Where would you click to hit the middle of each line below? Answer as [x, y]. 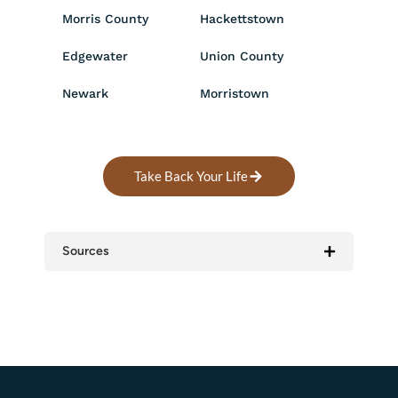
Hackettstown [242, 18]
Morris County [105, 18]
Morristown [235, 93]
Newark [85, 93]
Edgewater [95, 56]
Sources [86, 251]
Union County [242, 56]
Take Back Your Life [191, 175]
